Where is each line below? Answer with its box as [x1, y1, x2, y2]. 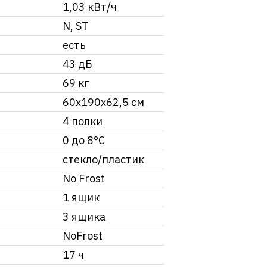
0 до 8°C [63, 133, 105, 147]
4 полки [63, 114, 103, 128]
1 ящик [63, 190, 100, 204]
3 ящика [63, 209, 105, 223]
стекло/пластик [63, 152, 144, 166]
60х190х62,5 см [63, 95, 144, 109]
